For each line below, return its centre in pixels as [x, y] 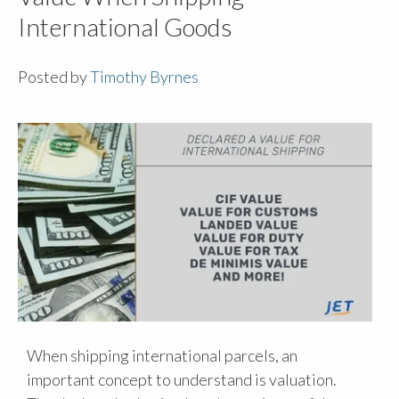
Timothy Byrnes [144, 77]
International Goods [125, 27]
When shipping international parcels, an [162, 356]
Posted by [54, 77]
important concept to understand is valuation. [182, 380]
